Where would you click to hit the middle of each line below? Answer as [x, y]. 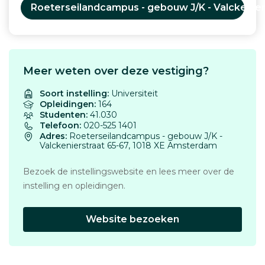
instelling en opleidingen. [74, 186]
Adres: [53, 136]
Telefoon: [60, 125]
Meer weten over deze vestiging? [116, 71]
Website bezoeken [132, 219]
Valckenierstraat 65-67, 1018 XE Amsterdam [128, 146]
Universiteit [135, 93]
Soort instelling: [74, 93]
